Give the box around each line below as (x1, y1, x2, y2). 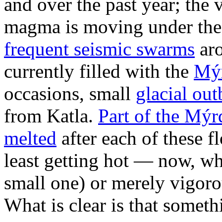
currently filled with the (4, 60, 194, 82)
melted (4, 127, 56, 149)
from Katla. (4, 105, 98, 126)
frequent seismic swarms (4, 38, 195, 59)
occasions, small (4, 82, 136, 104)
